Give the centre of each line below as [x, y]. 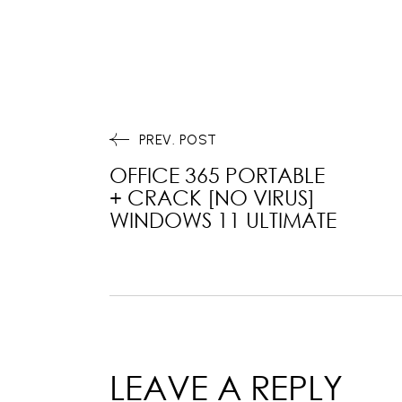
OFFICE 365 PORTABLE [217, 175]
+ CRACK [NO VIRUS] [212, 197]
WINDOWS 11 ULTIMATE [223, 219]
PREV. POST [178, 140]
